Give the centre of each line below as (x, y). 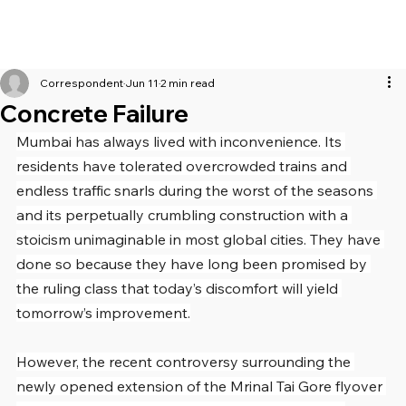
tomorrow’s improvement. (103, 313)
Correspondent (82, 83)
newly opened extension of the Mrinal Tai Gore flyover (201, 387)
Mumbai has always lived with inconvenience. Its (181, 142)
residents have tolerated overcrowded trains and (184, 166)
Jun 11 (142, 83)
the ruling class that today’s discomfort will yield (179, 289)
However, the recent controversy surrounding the (185, 362)
